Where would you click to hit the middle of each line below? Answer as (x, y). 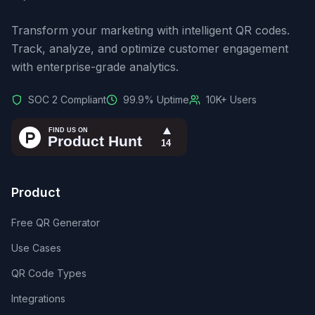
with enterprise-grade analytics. (95, 67)
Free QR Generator (56, 223)
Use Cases (36, 248)
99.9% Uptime (156, 99)
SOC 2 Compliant (67, 99)
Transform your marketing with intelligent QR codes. (150, 30)
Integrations (38, 298)
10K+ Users (231, 99)
